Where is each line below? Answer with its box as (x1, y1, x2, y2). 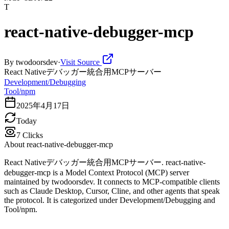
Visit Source (60, 57, 102, 66)
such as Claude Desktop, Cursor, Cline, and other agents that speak (4, 186, 220, 195)
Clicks (20, 130, 43, 140)
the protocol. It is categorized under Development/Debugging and (4, 195, 215, 204)
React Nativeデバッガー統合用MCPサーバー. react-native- (4, 157, 205, 167)
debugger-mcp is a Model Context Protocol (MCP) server (4, 168, 189, 177)
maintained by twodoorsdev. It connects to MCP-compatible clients (4, 177, 220, 186)
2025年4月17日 (16, 101, 70, 110)
